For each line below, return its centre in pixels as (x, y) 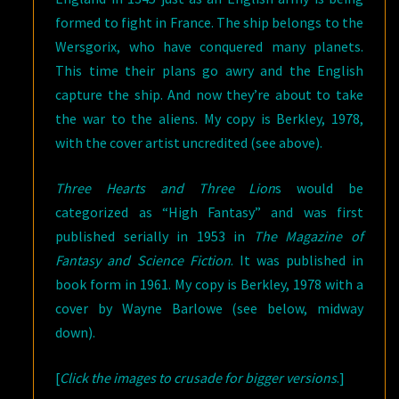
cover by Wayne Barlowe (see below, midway (209, 308)
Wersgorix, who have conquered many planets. (209, 46)
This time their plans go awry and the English (209, 70)
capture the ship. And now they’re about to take (209, 94)
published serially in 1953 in (155, 236)
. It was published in (297, 260)
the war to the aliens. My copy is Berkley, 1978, (209, 118)
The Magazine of (309, 236)
